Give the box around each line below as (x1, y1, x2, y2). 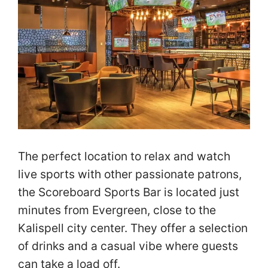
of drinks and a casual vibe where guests (18, 239, 238, 254)
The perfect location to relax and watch (18, 149, 230, 164)
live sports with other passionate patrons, (18, 167, 242, 182)
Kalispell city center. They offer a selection (18, 221, 248, 236)
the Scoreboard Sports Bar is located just (18, 185, 239, 200)
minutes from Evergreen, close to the (18, 203, 216, 218)
